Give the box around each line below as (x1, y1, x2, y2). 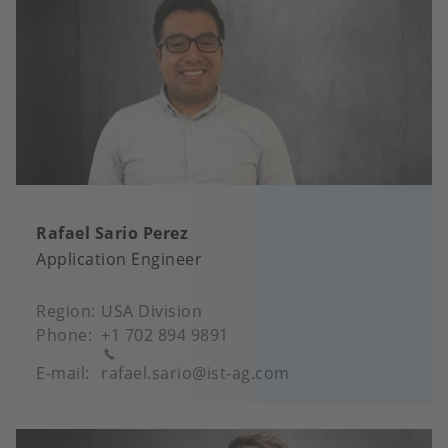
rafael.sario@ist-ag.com (101, 361, 290, 384)
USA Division (101, 299, 202, 322)
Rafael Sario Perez (36, 221, 188, 244)
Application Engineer (36, 247, 202, 270)
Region (36, 299, 91, 322)
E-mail (36, 361, 85, 384)
